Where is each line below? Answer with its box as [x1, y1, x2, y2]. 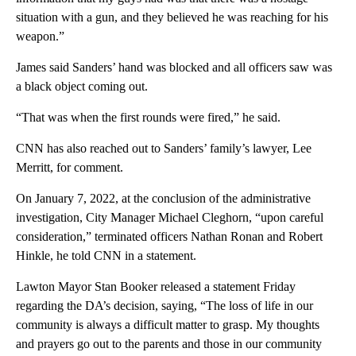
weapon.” [16, 29, 64, 44]
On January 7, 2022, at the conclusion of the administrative [16, 192, 311, 206]
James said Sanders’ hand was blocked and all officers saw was [16, 60, 332, 75]
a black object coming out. [16, 79, 148, 94]
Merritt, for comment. [16, 161, 123, 175]
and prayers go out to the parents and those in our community [16, 337, 322, 351]
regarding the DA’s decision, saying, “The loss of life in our [16, 299, 313, 313]
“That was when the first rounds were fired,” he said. [16, 110, 281, 125]
